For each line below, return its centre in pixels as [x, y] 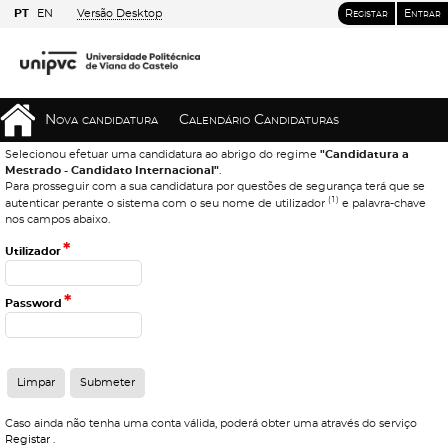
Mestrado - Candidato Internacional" [112, 170]
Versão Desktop [119, 13]
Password [33, 303]
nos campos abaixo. [57, 219]
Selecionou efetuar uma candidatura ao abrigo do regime [162, 154]
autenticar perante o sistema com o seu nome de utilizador [166, 203]
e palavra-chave [383, 203]
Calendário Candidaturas [259, 120]
